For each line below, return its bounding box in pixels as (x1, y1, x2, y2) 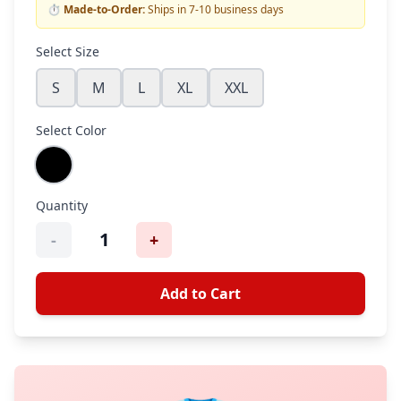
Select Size (36, 43, 99, 60)
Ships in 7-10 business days (145, 2, 284, 17)
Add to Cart (160, 284, 241, 303)
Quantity (36, 197, 88, 214)
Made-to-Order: (64, 2, 145, 17)
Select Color (36, 122, 107, 139)
